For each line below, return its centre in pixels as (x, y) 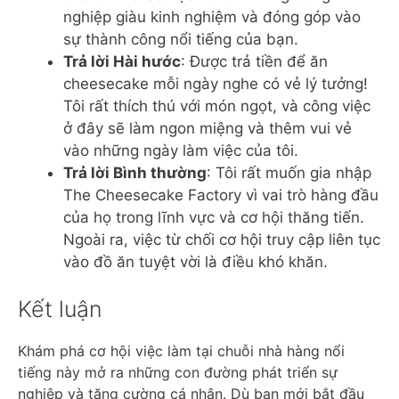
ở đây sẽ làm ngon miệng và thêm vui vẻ (208, 128)
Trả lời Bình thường (135, 172)
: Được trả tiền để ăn (254, 61)
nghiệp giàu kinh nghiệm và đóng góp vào (212, 16)
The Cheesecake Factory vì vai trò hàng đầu (221, 195)
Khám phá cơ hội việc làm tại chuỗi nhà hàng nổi (181, 351)
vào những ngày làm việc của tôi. (181, 150)
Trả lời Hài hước (122, 61)
